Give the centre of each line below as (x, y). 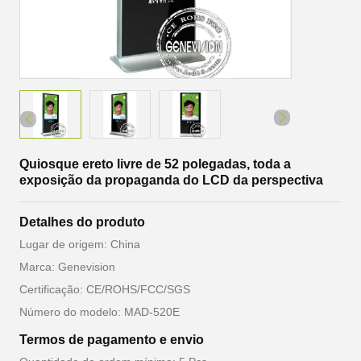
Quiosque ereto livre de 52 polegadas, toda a (155, 164)
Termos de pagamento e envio (112, 340)
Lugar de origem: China (80, 244)
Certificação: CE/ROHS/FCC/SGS (105, 289)
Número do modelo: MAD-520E (100, 312)
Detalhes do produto (82, 222)
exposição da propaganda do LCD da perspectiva (171, 180)
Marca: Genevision (67, 267)
